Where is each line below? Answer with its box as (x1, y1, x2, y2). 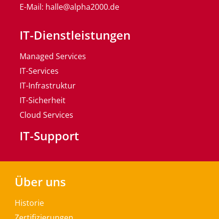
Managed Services (20, 51, 86, 62)
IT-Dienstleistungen (20, 27, 131, 44)
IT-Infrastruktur (20, 80, 76, 91)
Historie (15, 197, 44, 209)
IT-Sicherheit (20, 95, 66, 106)
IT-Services (20, 66, 59, 77)
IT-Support (20, 128, 79, 144)
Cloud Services (20, 109, 73, 121)
